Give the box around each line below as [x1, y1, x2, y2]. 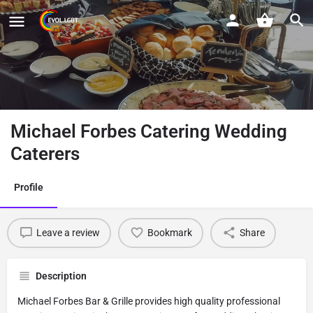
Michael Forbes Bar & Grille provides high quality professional [17, 295, 280, 307]
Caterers [10, 143, 80, 164]
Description [36, 270, 87, 282]
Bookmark [147, 227, 192, 239]
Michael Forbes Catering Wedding [10, 120, 287, 142]
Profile [14, 181, 43, 193]
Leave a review [36, 227, 100, 239]
